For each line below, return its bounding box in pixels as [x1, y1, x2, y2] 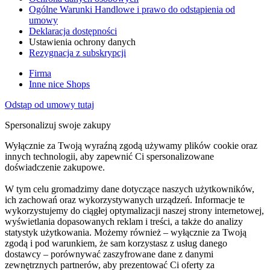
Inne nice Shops [29, 79, 90, 90]
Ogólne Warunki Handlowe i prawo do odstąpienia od [29, 4, 235, 15]
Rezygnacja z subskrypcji [29, 48, 126, 58]
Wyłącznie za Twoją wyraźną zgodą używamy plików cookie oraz [5, 140, 257, 151]
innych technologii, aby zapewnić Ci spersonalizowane [5, 151, 214, 162]
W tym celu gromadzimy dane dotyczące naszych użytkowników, [5, 184, 254, 195]
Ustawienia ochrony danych [29, 37, 136, 48]
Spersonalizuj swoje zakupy [5, 120, 111, 131]
